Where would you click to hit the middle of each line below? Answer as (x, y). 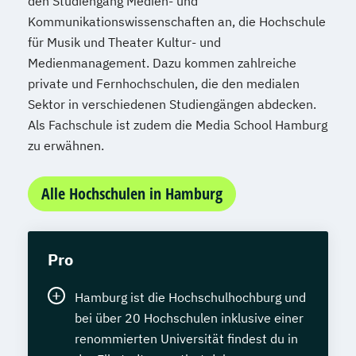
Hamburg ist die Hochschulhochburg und (190, 298)
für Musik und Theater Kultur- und (124, 43)
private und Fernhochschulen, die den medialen (164, 84)
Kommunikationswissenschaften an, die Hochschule (177, 22)
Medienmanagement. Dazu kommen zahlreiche (162, 63)
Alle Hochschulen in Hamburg (132, 194)
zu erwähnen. (66, 146)
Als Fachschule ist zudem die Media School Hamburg (178, 125)
